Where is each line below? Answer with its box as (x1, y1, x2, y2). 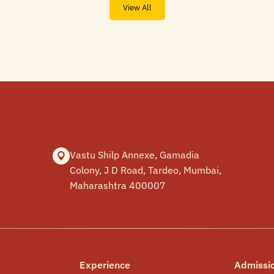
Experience (79, 259, 130, 271)
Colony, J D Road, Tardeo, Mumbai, (70, 163, 221, 176)
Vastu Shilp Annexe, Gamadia (70, 148, 199, 161)
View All (122, 2, 152, 13)
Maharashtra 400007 (70, 179, 166, 191)
